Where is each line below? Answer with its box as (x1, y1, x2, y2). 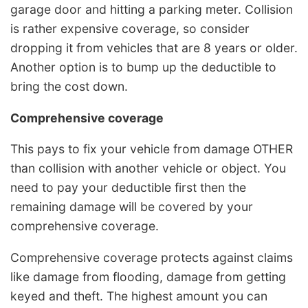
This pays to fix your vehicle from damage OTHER (10, 142, 293, 157)
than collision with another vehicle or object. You (10, 161, 286, 176)
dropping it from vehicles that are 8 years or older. (10, 41, 298, 56)
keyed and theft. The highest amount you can (10, 288, 267, 303)
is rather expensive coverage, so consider (10, 21, 250, 36)
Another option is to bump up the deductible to (10, 60, 276, 75)
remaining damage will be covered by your (10, 199, 253, 214)
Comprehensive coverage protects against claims (10, 250, 293, 265)
